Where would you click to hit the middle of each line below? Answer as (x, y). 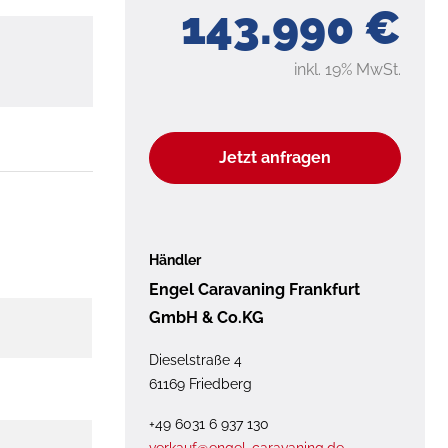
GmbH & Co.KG (206, 317)
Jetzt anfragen (274, 157)
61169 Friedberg (200, 383)
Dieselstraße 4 (195, 359)
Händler (174, 259)
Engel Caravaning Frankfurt (254, 289)
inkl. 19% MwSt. (347, 69)
